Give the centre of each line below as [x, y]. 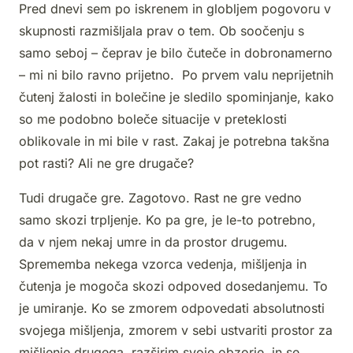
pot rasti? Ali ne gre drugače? [106, 163]
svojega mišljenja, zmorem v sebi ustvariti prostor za [176, 331]
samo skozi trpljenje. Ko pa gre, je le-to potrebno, [167, 220]
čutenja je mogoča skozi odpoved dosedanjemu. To [173, 286]
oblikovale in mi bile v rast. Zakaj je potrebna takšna [174, 141]
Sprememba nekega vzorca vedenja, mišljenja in [163, 264]
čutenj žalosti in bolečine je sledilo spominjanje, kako [176, 97]
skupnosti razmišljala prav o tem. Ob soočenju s [162, 31]
